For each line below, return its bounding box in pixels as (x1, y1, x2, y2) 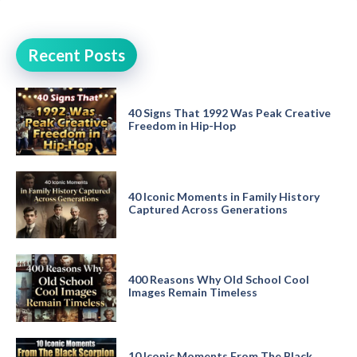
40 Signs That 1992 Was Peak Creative (127, 106, 331, 120)
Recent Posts (28, 45, 125, 65)
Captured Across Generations (127, 202, 288, 216)
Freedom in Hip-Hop (127, 119, 236, 133)
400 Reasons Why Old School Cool (127, 273, 309, 286)
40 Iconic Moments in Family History (127, 189, 320, 203)
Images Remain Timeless (127, 285, 257, 299)
